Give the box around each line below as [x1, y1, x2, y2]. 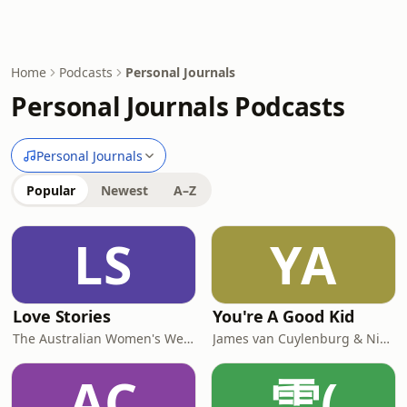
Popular [26, 182, 75, 199]
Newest [101, 182, 148, 199]
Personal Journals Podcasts [11, 89, 345, 124]
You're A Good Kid [213, 305, 354, 327]
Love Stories [13, 305, 111, 327]
